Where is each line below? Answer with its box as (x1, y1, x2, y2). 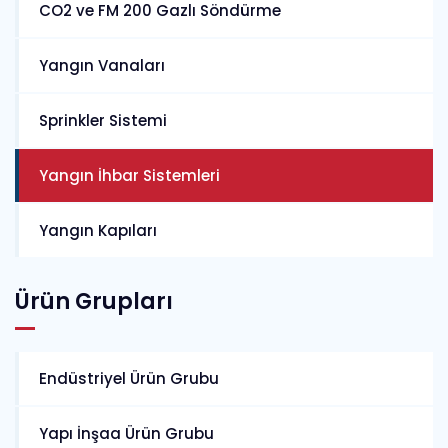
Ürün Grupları (15, 286, 173, 317)
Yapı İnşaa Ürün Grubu (39, 423, 214, 444)
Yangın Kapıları (39, 220, 157, 241)
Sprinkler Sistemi (39, 110, 167, 131)
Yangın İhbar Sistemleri (39, 165, 220, 186)
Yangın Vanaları (39, 55, 165, 76)
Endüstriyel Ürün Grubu (39, 368, 219, 389)
